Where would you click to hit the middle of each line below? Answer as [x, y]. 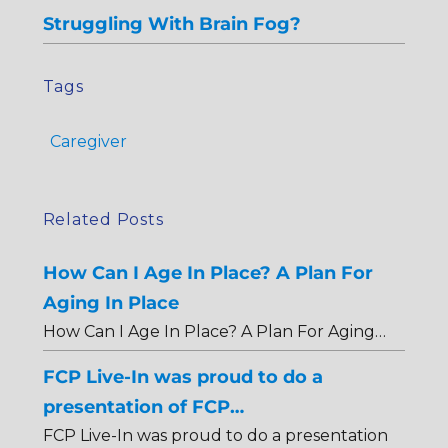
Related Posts [103, 220]
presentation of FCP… [143, 406]
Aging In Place [110, 303]
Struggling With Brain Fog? [171, 24]
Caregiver [88, 142]
